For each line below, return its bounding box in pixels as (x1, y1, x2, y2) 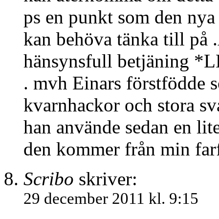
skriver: (74, 168, 137, 190)
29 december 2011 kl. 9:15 (23, 190, 198, 208)
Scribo (23, 168, 74, 190)
